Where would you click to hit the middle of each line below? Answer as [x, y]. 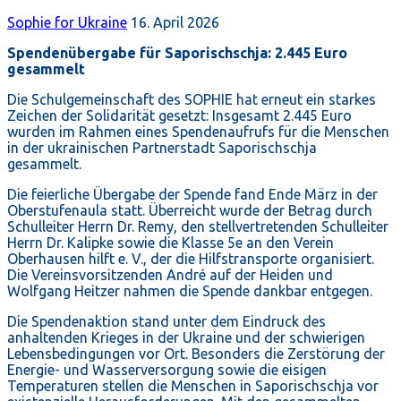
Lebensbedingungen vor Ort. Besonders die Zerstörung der [196, 354]
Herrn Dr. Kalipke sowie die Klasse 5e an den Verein [171, 243]
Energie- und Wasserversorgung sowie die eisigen [167, 370]
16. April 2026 [175, 23]
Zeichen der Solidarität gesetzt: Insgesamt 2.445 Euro [179, 116]
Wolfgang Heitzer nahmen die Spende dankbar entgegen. [190, 291]
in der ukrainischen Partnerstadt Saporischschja [162, 148]
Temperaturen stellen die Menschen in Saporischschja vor [193, 386]
